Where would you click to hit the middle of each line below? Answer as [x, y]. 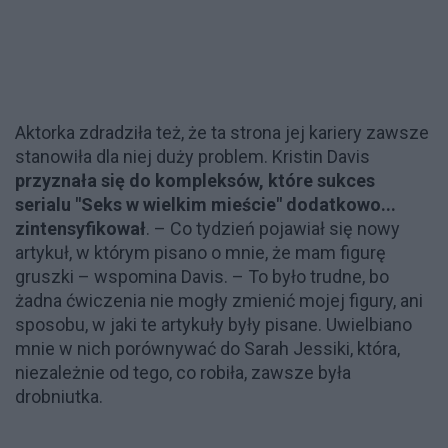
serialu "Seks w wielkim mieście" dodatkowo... [205, 204]
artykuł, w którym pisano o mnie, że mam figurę [200, 252]
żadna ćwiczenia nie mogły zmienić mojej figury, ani [219, 300]
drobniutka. [59, 396]
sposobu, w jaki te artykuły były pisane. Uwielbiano [213, 324]
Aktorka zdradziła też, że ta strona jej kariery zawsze [222, 132]
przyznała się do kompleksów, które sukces [195, 180]
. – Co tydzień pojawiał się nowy [273, 228]
